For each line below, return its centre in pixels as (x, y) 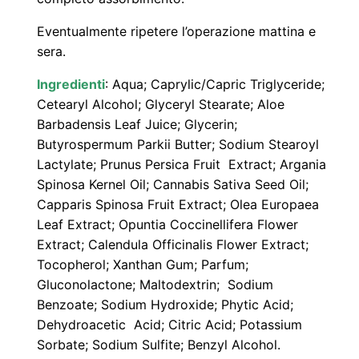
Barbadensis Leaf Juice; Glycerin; (137, 125)
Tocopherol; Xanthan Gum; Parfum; (143, 265)
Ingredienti (71, 85)
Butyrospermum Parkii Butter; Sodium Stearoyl (178, 145)
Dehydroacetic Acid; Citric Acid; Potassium (170, 325)
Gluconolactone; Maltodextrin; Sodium (155, 285)
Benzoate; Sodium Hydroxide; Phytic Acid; (165, 305)
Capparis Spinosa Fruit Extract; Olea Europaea (178, 205)
